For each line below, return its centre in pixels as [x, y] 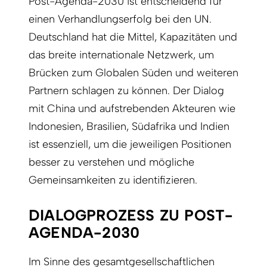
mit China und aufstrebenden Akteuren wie [132, 108]
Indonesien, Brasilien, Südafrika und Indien [129, 126]
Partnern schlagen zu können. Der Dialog [126, 90]
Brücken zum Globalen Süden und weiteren [133, 72]
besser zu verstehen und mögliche [111, 162]
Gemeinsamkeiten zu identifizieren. [114, 180]
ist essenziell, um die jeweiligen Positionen [130, 144]
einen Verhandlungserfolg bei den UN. [120, 19]
